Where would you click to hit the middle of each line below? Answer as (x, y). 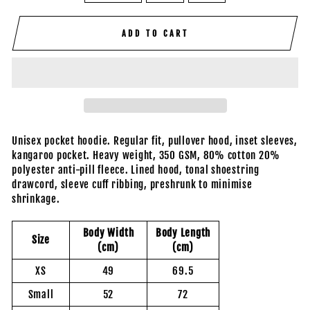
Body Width (108, 233)
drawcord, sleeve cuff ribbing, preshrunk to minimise (132, 185)
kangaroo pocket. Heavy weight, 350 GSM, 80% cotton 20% (146, 156)
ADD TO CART (155, 33)
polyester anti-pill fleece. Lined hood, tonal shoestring (136, 170)
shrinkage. (36, 199)
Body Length (183, 233)
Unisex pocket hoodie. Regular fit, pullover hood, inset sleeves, (155, 141)
